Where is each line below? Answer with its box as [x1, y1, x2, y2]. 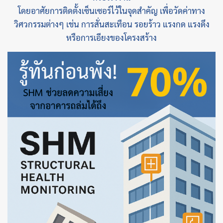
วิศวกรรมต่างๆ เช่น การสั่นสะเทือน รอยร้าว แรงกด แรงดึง [13, 18, 210, 29]
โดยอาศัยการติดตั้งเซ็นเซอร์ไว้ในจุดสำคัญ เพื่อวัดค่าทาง [18, 5, 205, 16]
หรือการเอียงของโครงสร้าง [66, 32, 157, 43]
